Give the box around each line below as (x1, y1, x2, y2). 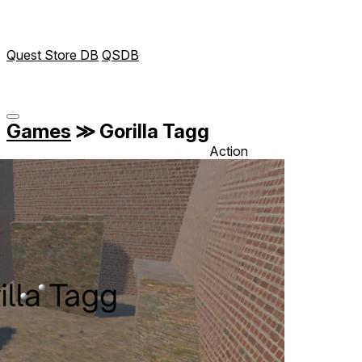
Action (209, 142, 248, 159)
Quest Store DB (6, 47, 99, 63)
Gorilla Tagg (95, 119, 209, 143)
